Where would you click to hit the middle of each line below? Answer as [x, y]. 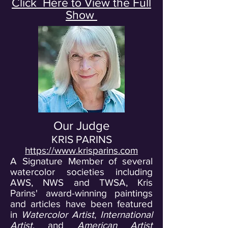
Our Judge [81, 125]
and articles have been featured [81, 204]
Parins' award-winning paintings [81, 193]
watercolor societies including [81, 172]
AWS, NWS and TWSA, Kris [81, 182]
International [126, 215]
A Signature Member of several [81, 161]
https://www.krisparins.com [81, 150]
